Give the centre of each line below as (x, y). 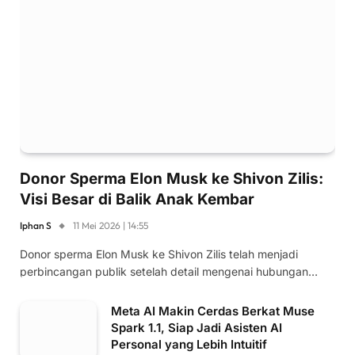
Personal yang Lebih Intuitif (189, 345)
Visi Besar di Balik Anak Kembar (137, 200)
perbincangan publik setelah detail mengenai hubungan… (169, 272)
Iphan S (36, 226)
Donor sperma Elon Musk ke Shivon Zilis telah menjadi (159, 254)
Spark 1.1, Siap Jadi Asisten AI (197, 328)
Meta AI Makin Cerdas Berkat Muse (213, 311)
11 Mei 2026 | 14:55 (111, 226)
